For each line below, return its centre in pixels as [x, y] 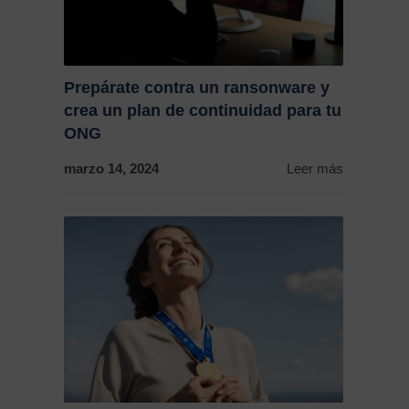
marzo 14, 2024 [111, 168]
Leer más [315, 168]
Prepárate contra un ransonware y [197, 88]
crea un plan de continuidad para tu [203, 110]
